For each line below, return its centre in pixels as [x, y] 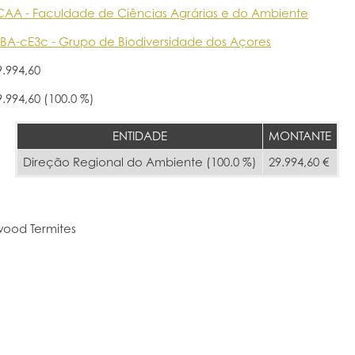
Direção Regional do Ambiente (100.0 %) [140, 162]
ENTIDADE [140, 136]
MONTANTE [300, 136]
